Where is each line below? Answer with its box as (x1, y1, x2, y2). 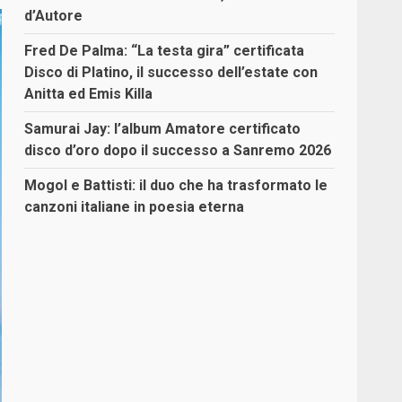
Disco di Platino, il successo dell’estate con (24, 64, 319, 81)
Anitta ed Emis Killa (24, 85, 153, 102)
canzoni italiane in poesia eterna (24, 198, 245, 215)
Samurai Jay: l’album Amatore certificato (24, 120, 301, 137)
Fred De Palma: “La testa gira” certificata (24, 42, 305, 59)
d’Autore (24, 7, 83, 24)
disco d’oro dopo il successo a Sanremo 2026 (24, 142, 332, 159)
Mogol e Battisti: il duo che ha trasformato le (24, 177, 328, 194)
